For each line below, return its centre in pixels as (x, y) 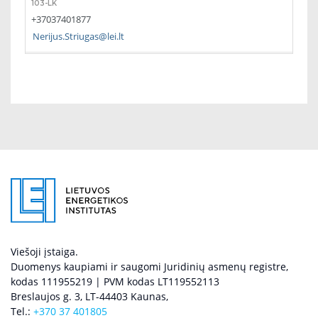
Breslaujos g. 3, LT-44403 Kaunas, (89, 297)
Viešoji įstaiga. (44, 252)
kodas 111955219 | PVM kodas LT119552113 (115, 282)
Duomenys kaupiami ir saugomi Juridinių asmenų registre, (149, 267)
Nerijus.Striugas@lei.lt (78, 36)
